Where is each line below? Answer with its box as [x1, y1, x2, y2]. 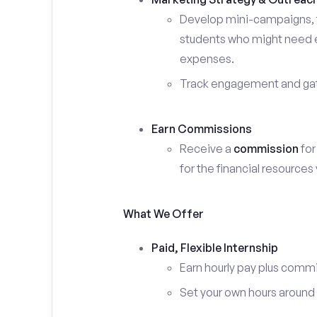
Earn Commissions [151, 122, 252, 136]
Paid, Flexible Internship [151, 241, 278, 255]
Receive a [179, 142, 234, 156]
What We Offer [122, 207, 204, 221]
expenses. [179, 52, 234, 66]
